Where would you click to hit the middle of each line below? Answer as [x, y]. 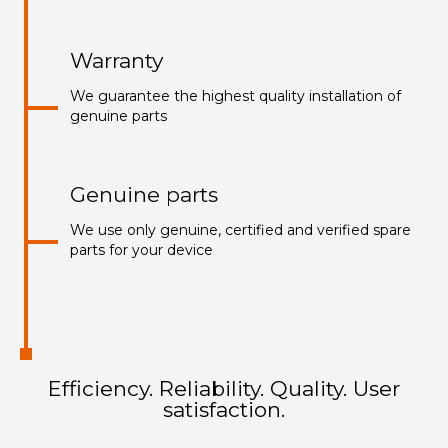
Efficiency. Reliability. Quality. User [224, 388]
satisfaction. [224, 409]
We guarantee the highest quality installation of [235, 95]
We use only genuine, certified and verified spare [240, 229]
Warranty [116, 60]
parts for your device [141, 249]
